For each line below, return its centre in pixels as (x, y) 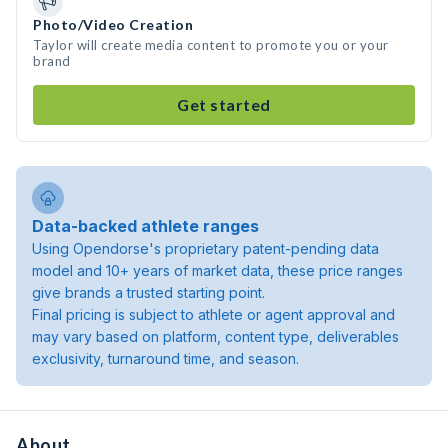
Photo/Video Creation (113, 24)
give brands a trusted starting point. (148, 292)
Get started (224, 104)
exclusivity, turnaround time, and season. (165, 358)
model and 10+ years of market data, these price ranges (217, 270)
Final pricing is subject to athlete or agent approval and (213, 314)
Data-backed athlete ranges (145, 226)
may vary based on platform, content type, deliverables (215, 336)
